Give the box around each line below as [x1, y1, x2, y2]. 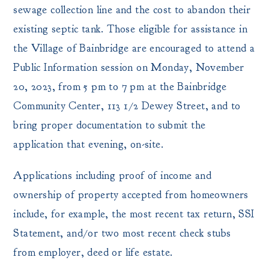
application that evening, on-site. [13, 138, 164, 151]
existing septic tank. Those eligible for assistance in [13, 22, 248, 36]
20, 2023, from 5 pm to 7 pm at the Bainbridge [13, 80, 227, 94]
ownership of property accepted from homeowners [13, 188, 249, 202]
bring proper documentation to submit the [13, 118, 206, 132]
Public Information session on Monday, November [13, 61, 244, 74]
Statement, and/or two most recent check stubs [13, 226, 231, 240]
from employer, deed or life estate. [13, 246, 173, 259]
